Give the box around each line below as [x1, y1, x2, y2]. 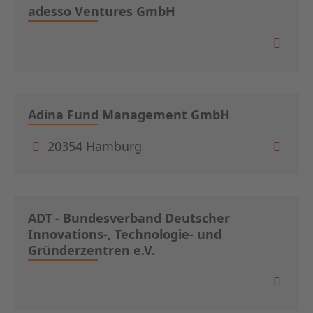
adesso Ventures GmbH [28, 2, 175, 20]
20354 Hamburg [43, 138, 142, 155]
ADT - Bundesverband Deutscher [28, 209, 230, 226]
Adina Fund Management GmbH [28, 105, 230, 123]
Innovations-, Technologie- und [28, 225, 221, 242]
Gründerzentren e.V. [28, 241, 155, 259]
